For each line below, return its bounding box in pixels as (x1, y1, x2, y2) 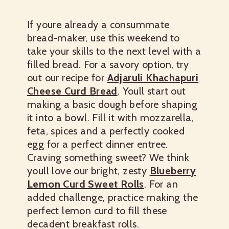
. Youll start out (117, 85, 186, 98)
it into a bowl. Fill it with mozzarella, (27, 111, 194, 124)
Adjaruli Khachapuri (107, 72, 199, 84)
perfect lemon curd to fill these (27, 204, 167, 217)
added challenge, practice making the (27, 191, 198, 204)
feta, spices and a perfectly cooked (27, 125, 185, 138)
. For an (144, 178, 178, 191)
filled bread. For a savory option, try (27, 58, 189, 71)
